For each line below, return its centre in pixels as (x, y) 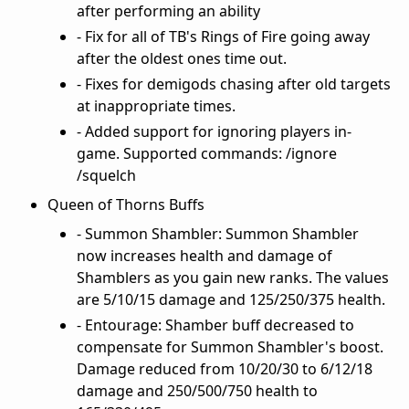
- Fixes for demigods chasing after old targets (234, 84)
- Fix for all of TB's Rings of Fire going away (223, 36)
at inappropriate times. (156, 105)
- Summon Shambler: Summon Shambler (218, 233)
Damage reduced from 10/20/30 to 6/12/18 (225, 368)
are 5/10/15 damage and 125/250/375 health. (231, 299)
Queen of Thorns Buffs (126, 204)
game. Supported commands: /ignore (207, 153)
